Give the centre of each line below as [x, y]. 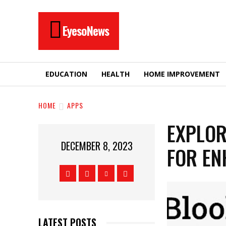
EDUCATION [66, 74]
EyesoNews [86, 30]
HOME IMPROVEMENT [182, 74]
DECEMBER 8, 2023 [97, 146]
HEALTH [116, 74]
